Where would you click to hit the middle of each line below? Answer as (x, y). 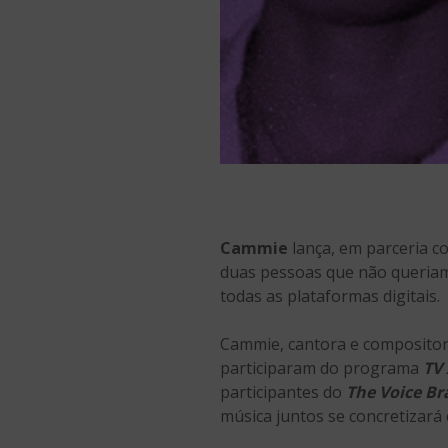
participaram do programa (321, 368)
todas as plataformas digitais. (330, 296)
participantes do (283, 392)
